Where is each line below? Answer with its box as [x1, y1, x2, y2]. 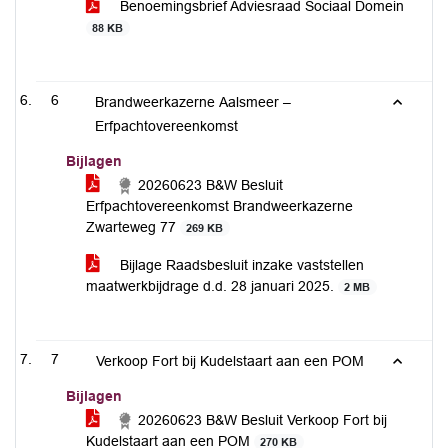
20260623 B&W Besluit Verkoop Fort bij [134, 412, 387, 428]
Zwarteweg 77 [86, 219, 180, 235]
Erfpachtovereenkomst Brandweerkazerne [86, 198, 353, 214]
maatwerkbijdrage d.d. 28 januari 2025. [86, 278, 338, 294]
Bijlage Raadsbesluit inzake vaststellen [116, 257, 364, 273]
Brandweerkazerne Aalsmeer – [95, 94, 292, 110]
